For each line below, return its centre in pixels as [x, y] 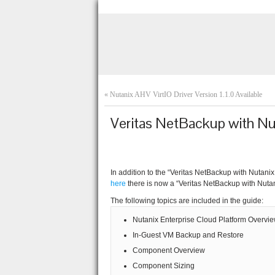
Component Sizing [164, 266]
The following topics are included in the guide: [187, 201]
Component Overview [169, 250]
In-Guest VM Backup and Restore [188, 235]
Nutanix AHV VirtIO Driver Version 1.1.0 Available [186, 95]
